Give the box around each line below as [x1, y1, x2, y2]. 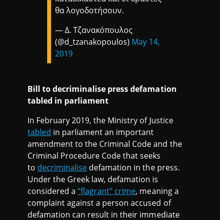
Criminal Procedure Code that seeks [27, 150, 161, 162]
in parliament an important [51, 127, 154, 138]
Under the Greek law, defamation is [27, 174, 159, 185]
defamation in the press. [87, 162, 180, 173]
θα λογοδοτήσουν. [55, 5, 124, 16]
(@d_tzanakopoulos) [55, 36, 132, 48]
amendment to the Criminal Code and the [27, 138, 182, 150]
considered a [27, 186, 78, 197]
